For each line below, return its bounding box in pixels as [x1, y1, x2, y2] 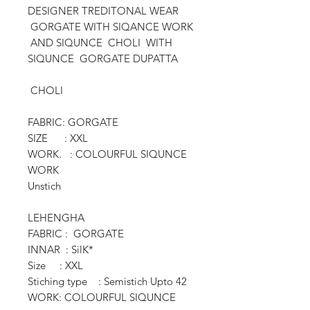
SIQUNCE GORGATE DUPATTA [28, 51, 181, 65]
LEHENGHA [28, 210, 84, 224]
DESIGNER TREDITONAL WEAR [28, 3, 179, 17]
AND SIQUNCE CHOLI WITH [28, 35, 172, 49]
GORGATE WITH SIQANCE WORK [28, 19, 193, 33]
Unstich [28, 179, 64, 192]
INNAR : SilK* [28, 242, 93, 256]
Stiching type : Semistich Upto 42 [28, 274, 190, 288]
